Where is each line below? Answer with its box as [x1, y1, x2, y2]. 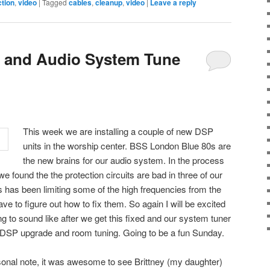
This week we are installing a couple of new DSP [23, 125, 214, 137]
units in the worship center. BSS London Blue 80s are [23, 139, 231, 152]
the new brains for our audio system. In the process [23, 154, 225, 166]
